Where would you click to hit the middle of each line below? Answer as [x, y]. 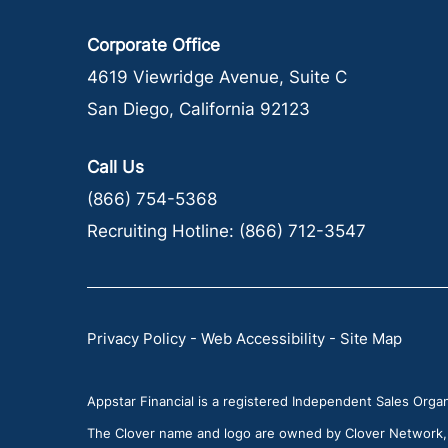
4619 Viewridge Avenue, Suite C [217, 77]
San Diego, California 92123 [198, 109]
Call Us [115, 167]
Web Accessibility [263, 338]
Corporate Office [153, 45]
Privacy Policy [136, 338]
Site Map [371, 338]
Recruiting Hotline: [163, 231]
